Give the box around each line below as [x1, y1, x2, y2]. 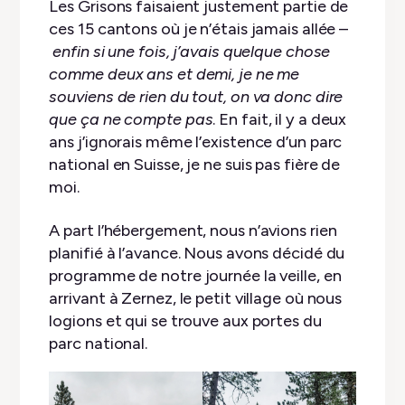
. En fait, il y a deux [212, 109, 347, 130]
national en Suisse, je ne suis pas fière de [49, 155, 341, 175]
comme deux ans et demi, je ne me [49, 64, 300, 85]
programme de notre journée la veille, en [49, 266, 342, 287]
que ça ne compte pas [49, 109, 213, 130]
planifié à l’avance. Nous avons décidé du [49, 243, 345, 264]
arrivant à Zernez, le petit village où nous [49, 288, 343, 309]
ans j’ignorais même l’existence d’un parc [49, 132, 343, 153]
